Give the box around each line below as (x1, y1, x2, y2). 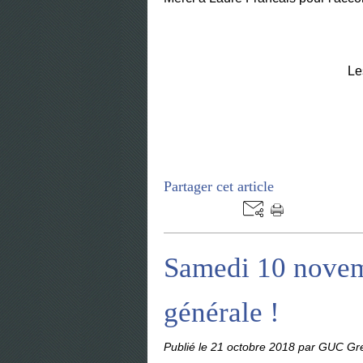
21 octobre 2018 (211, 340, 298, 353)
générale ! (164, 297, 280, 328)
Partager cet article (164, 178, 274, 194)
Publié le (164, 340, 211, 353)
